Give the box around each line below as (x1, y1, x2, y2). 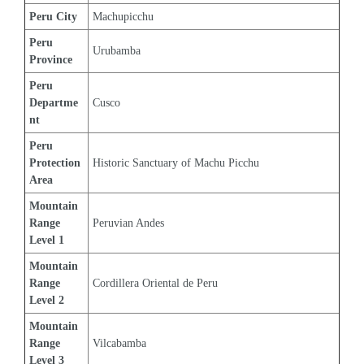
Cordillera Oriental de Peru (93, 277, 218, 289)
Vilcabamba (93, 337, 146, 349)
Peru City (29, 11, 77, 23)
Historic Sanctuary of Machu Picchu (93, 157, 259, 169)
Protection (29, 157, 84, 169)
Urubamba (93, 45, 141, 57)
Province (29, 54, 72, 66)
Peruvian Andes (93, 217, 164, 229)
